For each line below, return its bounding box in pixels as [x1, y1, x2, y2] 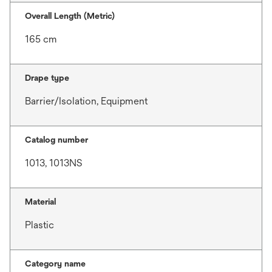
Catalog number [25, 134, 88, 144]
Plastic [25, 219, 54, 231]
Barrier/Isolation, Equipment [25, 95, 148, 107]
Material [25, 196, 56, 206]
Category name [25, 258, 86, 268]
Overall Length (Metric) [25, 10, 115, 21]
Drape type [25, 72, 69, 83]
